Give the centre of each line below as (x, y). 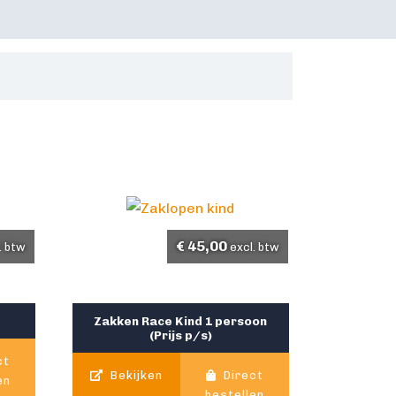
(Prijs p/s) (180, 335)
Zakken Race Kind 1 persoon (181, 321)
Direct (241, 376)
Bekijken (135, 376)
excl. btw (254, 247)
